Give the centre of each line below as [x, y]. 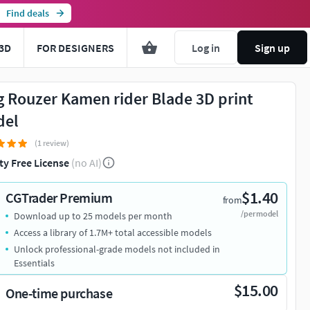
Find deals [27, 13]
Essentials [34, 263]
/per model [259, 213]
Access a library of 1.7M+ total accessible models [113, 232]
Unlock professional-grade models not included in [117, 249]
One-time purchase [59, 293]
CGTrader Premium [59, 198]
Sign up [272, 47]
